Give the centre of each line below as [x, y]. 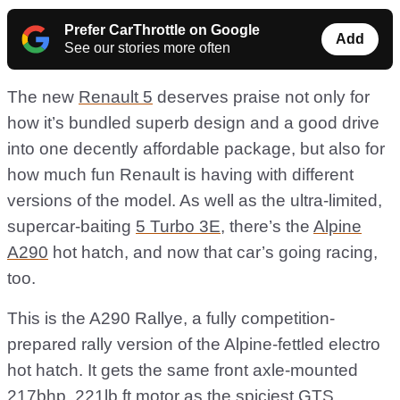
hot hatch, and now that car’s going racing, [213, 253]
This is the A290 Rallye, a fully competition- [171, 319]
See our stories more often [147, 48]
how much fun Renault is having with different [180, 175]
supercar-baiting [71, 227]
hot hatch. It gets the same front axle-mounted [183, 371]
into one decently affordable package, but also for [196, 149]
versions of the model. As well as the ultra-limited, [195, 201]
